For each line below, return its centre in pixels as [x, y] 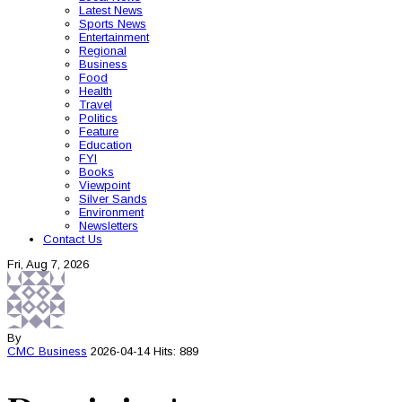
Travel [96, 105]
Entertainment [114, 37]
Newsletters [109, 226]
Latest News [111, 10]
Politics [98, 118]
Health [96, 91]
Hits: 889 [176, 351]
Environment [111, 212]
